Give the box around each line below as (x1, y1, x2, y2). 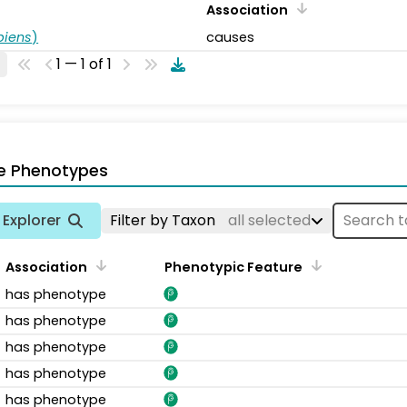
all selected (228, 209, 311, 231)
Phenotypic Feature (164, 257, 303, 276)
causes (206, 27, 254, 46)
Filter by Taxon (110, 209, 219, 231)
